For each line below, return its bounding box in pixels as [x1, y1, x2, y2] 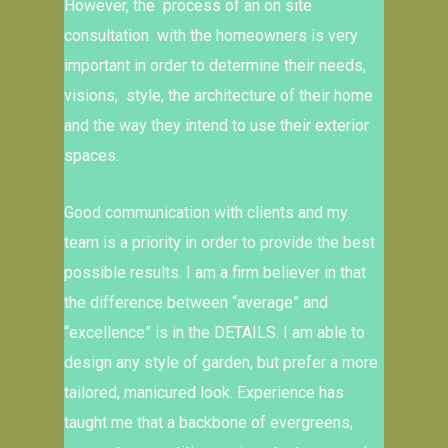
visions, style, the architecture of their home [64, 86, 373, 105]
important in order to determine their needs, [64, 56, 366, 75]
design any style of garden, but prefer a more [64, 353, 378, 372]
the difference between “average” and [64, 293, 328, 312]
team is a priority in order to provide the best [64, 233, 375, 252]
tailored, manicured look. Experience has [64, 383, 344, 402]
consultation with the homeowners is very [64, 26, 358, 45]
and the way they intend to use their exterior [64, 116, 369, 135]
